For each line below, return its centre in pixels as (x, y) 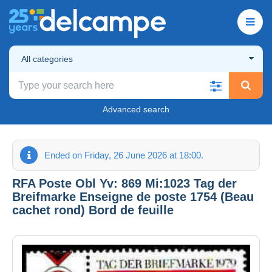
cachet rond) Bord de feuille (93, 210)
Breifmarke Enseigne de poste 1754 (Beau (133, 196)
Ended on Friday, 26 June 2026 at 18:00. (124, 155)
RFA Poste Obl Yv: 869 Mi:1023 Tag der (124, 183)
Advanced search (136, 109)
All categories (47, 59)
